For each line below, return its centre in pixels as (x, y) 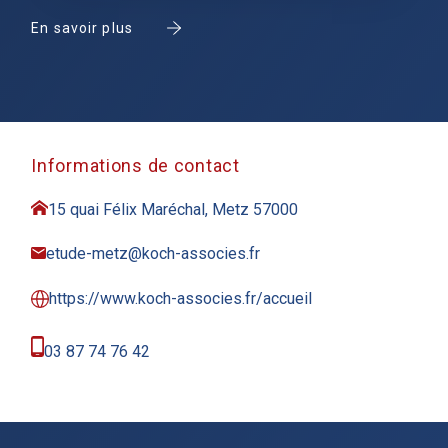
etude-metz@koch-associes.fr (153, 253)
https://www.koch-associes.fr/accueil (181, 298)
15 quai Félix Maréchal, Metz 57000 (173, 209)
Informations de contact (135, 165)
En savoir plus (82, 28)
